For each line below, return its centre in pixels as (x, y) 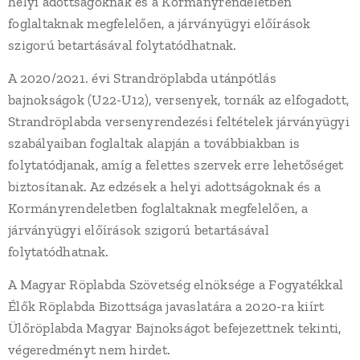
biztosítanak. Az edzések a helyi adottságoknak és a (165, 186)
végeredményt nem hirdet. (90, 350)
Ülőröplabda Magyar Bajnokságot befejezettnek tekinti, (175, 328)
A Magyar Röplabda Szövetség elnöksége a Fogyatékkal (176, 284)
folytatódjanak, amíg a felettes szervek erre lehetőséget (176, 165)
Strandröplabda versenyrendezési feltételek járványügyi (179, 121)
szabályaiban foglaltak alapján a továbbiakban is (154, 143)
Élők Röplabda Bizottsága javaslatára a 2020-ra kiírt (166, 306)
